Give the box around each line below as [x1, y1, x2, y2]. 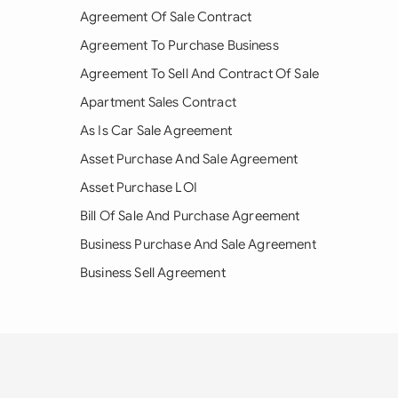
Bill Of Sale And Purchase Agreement [80, 208, 300, 224]
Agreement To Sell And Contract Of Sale [80, 66, 320, 82]
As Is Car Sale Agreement [80, 123, 232, 139]
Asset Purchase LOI [80, 179, 197, 195]
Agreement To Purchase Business [80, 37, 279, 53]
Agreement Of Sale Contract [80, 9, 252, 25]
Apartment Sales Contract [80, 94, 236, 110]
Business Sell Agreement [80, 265, 226, 281]
